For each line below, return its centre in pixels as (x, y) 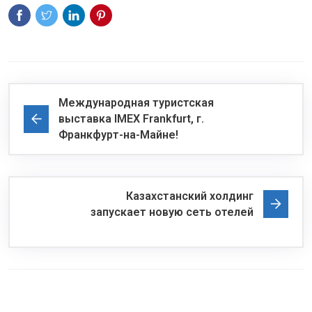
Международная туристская (136, 103)
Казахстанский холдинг (190, 196)
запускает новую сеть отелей (172, 212)
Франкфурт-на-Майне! (118, 135)
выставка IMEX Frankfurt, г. (131, 119)
